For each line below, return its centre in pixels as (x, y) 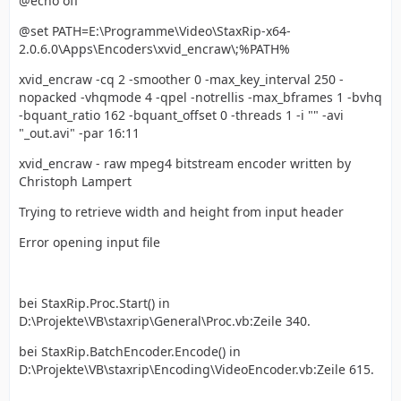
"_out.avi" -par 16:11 (79, 133)
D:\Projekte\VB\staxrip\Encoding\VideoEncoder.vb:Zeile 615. (196, 369)
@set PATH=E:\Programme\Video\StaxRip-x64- (155, 31)
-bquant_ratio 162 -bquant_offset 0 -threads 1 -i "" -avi (181, 115)
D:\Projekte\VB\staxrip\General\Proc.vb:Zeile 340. (165, 321)
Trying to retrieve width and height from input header (181, 212)
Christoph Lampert (75, 181)
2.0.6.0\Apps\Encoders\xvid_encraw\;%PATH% (154, 49)
